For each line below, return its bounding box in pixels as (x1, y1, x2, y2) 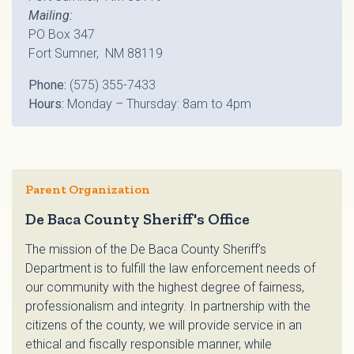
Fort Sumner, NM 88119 (28, 46, 163, 62)
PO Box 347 (28, 27, 95, 43)
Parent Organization (25, 182, 150, 198)
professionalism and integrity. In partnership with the (25, 299, 311, 314)
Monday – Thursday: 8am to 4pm (67, 96, 251, 112)
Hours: (28, 96, 67, 112)
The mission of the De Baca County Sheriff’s (25, 242, 266, 258)
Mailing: (28, 8, 73, 24)
